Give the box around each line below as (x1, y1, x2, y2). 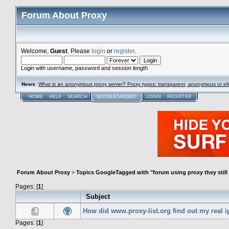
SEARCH (67, 94, 87, 99)
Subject (86, 192, 110, 200)
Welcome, (21, 48, 50, 54)
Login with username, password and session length (21, 65, 148, 71)
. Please (67, 48, 91, 54)
